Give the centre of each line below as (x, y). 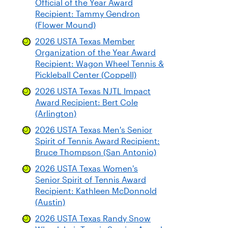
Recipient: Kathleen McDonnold (96, 191)
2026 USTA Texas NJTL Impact (93, 91)
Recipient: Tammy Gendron (88, 14)
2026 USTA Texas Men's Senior (94, 130)
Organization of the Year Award (95, 53)
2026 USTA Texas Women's (87, 169)
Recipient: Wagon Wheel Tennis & (99, 64)
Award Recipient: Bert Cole (87, 103)
